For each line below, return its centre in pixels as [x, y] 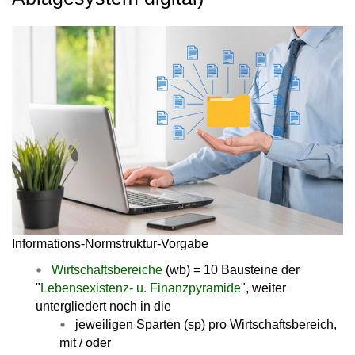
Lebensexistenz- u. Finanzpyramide [141, 288]
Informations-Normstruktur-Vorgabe [110, 244]
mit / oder [85, 343]
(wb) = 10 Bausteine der [231, 270]
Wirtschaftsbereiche [107, 270]
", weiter [263, 288]
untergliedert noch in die [103, 307]
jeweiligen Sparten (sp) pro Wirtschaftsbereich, [206, 325]
